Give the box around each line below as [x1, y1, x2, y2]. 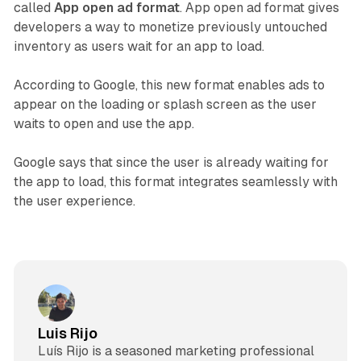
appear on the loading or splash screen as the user [13, 96, 317, 112]
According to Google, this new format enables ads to [13, 77, 325, 93]
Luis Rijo [37, 325, 98, 342]
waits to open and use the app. [13, 115, 194, 131]
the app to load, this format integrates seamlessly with [13, 173, 338, 189]
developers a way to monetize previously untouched [13, 19, 327, 35]
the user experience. [13, 193, 135, 209]
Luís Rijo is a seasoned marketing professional [37, 343, 314, 359]
